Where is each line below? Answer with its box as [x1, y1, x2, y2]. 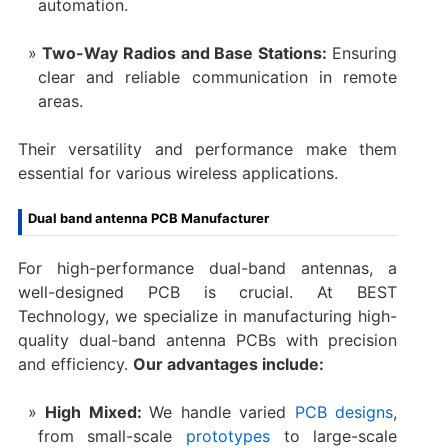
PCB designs [294, 401, 394, 422]
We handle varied [149, 401, 295, 422]
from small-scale [37, 425, 187, 446]
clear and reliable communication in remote [37, 66, 398, 87]
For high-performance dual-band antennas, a [17, 257, 398, 278]
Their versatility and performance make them [17, 138, 398, 159]
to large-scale [283, 425, 398, 446]
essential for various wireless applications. [17, 162, 338, 183]
